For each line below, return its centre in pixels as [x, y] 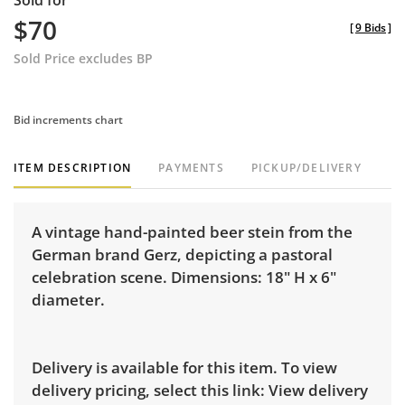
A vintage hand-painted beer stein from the [192, 232]
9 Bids [371, 28]
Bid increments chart [68, 120]
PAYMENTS [191, 168]
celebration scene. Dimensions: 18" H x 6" [184, 278]
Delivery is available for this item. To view [184, 368]
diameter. [70, 300]
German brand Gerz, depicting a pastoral [182, 255]
